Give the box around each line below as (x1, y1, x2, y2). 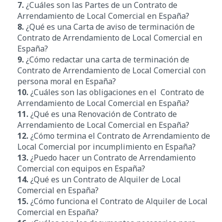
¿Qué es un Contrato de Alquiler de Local (28, 173, 181, 185)
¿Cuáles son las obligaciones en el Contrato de (28, 86, 204, 98)
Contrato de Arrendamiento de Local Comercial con (17, 64, 206, 76)
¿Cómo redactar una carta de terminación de (24, 54, 189, 65)
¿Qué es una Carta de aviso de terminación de (24, 21, 195, 32)
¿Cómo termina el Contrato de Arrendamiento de (28, 130, 210, 141)
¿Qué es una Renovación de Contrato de (30, 108, 177, 119)
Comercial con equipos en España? (17, 163, 145, 174)
